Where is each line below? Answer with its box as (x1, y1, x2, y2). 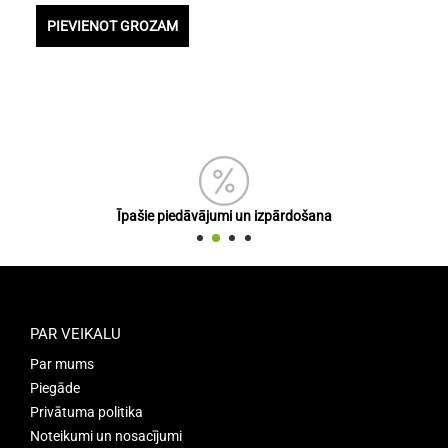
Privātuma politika (30, 404, 143, 420)
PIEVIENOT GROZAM (46, 18, 178, 34)
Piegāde (30, 380, 80, 396)
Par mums (30, 356, 94, 372)
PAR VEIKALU (30, 325, 121, 343)
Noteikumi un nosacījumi (30, 428, 182, 444)
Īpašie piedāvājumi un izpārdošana (116, 208, 332, 224)
